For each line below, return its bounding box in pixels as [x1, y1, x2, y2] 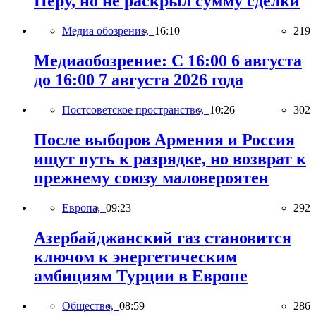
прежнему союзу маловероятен [34, 169, 269, 188]
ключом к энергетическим [34, 247, 237, 266]
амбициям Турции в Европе [34, 266, 248, 285]
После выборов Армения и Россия [34, 130, 295, 150]
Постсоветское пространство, [62, 104, 209, 116]
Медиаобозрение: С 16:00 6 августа [34, 51, 302, 71]
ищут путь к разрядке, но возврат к [34, 150, 306, 169]
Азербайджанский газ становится [34, 228, 291, 247]
